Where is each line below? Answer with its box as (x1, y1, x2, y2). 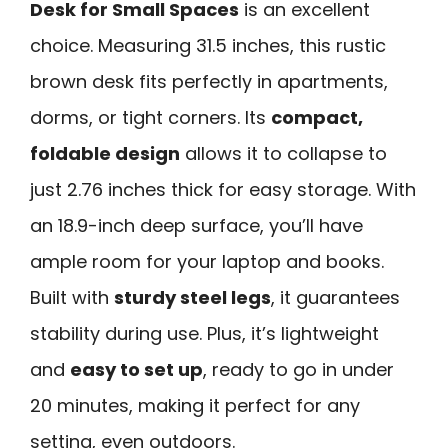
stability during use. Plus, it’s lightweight (30, 321, 379, 347)
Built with (30, 285, 114, 311)
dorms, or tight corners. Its (30, 105, 271, 131)
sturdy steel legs (114, 285, 271, 311)
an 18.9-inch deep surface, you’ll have (30, 213, 363, 239)
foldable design (30, 141, 180, 167)
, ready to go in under (203, 357, 394, 383)
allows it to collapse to (180, 141, 387, 167)
